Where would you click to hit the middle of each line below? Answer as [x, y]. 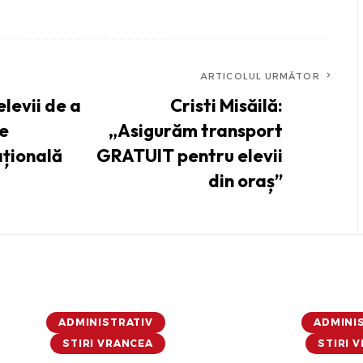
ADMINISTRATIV [106, 322]
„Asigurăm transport [195, 131]
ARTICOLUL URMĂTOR [260, 77]
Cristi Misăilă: [226, 106]
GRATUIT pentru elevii [189, 156]
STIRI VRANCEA [108, 344]
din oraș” [245, 181]
